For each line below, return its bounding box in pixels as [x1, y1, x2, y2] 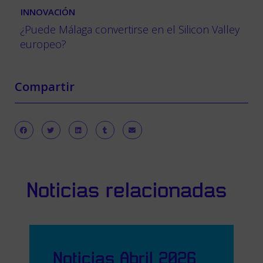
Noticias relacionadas [26, 180, 227, 202]
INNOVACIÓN [21, 5, 75, 18]
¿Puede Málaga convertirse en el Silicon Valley [20, 22, 240, 36]
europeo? [20, 36, 66, 51]
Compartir [15, 78, 75, 95]
